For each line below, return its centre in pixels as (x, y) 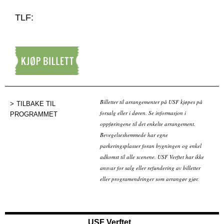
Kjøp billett (28, 80)
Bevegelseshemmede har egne (134, 135)
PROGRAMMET (34, 114)
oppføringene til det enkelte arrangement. (148, 124)
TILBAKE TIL (36, 103)
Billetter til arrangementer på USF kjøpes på (151, 102)
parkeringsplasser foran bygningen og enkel (151, 146)
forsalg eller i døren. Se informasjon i (143, 113)
